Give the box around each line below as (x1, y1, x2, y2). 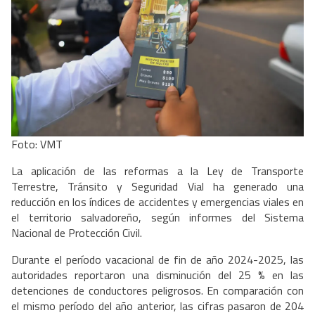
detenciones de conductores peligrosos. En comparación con (11, 282, 304, 300)
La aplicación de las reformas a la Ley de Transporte (11, 162, 304, 180)
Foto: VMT (11, 136, 65, 153)
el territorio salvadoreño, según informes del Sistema (11, 209, 304, 226)
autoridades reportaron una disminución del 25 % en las (11, 266, 304, 284)
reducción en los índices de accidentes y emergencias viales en (11, 193, 304, 211)
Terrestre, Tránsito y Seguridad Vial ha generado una (11, 178, 304, 195)
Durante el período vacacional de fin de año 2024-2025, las (11, 251, 304, 269)
